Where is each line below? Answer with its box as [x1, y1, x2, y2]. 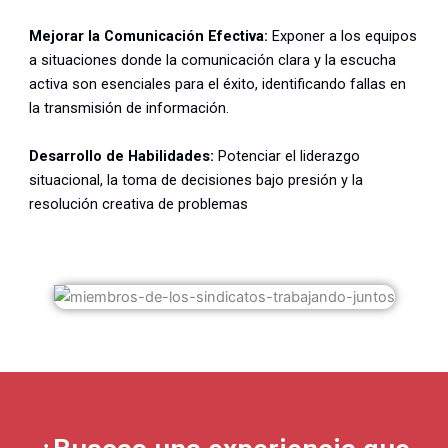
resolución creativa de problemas [28, 194, 248, 213]
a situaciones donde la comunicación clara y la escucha [28, 50, 396, 69]
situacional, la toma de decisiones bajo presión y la [28, 170, 363, 189]
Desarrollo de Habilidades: [28, 146, 214, 165]
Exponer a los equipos [267, 26, 417, 45]
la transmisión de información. [28, 98, 229, 117]
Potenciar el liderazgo [213, 146, 360, 165]
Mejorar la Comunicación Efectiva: [28, 26, 268, 45]
